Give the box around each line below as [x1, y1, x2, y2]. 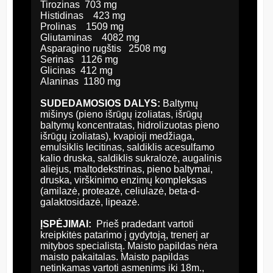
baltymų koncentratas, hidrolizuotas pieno [40, 119, 219, 130]
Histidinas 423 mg [40, 10, 126, 21]
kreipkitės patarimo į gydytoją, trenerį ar [40, 229, 209, 240]
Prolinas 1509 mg [40, 21, 124, 32]
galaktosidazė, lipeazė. [40, 196, 140, 207]
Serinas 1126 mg [40, 54, 118, 65]
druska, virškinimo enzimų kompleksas [40, 174, 207, 185]
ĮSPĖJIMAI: [40, 218, 96, 229]
